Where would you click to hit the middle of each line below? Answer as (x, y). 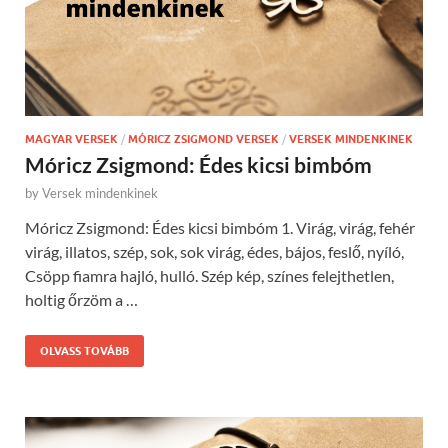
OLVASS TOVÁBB (84, 350)
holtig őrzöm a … (81, 299)
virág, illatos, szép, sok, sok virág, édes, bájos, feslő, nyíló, (214, 251)
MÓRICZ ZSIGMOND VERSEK (203, 138)
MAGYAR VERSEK (71, 138)
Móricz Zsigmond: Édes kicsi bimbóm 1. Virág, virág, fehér (220, 227)
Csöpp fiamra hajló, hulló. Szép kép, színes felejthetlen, (209, 275)
